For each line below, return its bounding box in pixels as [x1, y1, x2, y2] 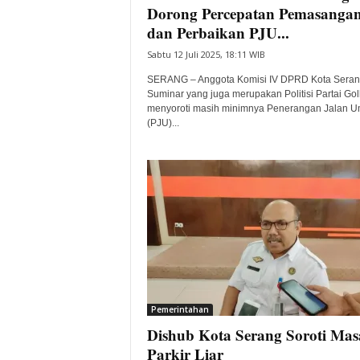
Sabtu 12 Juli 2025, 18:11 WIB [146, 48, 265, 60]
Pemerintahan [150, 304, 209, 315]
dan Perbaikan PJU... [146, 22, 289, 43]
